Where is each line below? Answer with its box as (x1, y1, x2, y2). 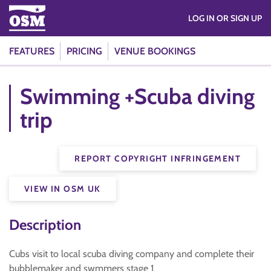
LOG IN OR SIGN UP (217, 13, 262, 24)
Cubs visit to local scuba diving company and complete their (9, 248, 254, 260)
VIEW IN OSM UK (24, 183, 101, 194)
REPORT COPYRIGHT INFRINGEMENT (74, 153, 241, 164)
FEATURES (9, 45, 54, 57)
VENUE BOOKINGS (114, 45, 195, 57)
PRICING (67, 45, 102, 57)
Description (9, 216, 81, 233)
